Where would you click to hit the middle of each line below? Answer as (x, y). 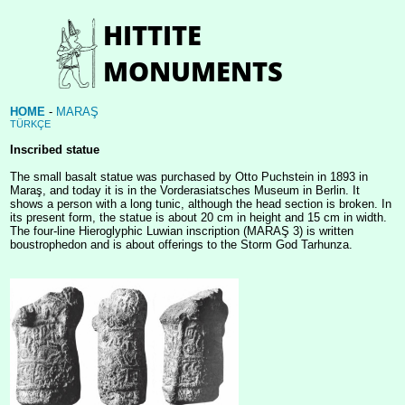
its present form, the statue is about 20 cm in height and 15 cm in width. (198, 217)
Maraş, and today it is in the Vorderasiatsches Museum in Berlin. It (185, 190)
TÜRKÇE (30, 124)
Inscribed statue (55, 150)
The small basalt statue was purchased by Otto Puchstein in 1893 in (189, 177)
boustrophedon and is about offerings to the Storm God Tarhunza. (181, 245)
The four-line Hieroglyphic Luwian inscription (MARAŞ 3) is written (182, 231)
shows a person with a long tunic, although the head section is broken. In (201, 204)
